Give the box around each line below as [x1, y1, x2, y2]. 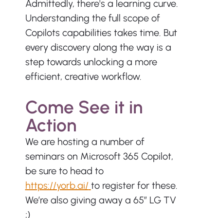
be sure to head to [25, 165, 106, 177]
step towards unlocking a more [25, 56, 160, 68]
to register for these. [91, 180, 180, 192]
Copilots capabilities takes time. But [25, 27, 180, 39]
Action [25, 114, 76, 136]
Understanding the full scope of [25, 12, 163, 24]
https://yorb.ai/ [25, 180, 89, 192]
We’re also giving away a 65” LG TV [25, 194, 179, 206]
